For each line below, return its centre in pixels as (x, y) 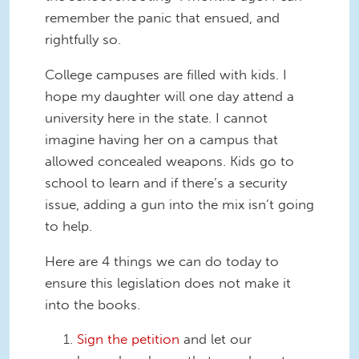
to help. (69, 226)
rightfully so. (83, 40)
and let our (216, 339)
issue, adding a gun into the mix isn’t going (179, 204)
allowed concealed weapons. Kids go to (169, 161)
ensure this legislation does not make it (168, 282)
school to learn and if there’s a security (166, 182)
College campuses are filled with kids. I (166, 74)
